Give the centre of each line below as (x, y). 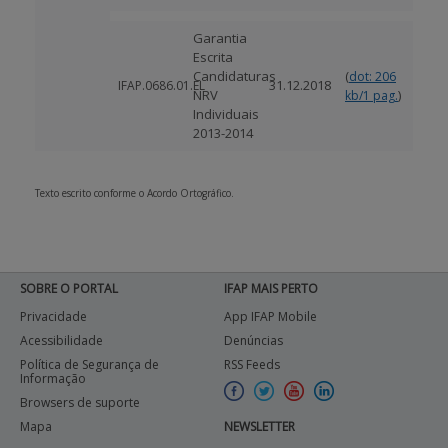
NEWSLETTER (259, 426)
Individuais (226, 114)
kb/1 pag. (371, 95)
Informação (53, 378)
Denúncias (253, 340)
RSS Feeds (252, 364)
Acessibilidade (61, 340)
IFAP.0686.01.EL (161, 85)
